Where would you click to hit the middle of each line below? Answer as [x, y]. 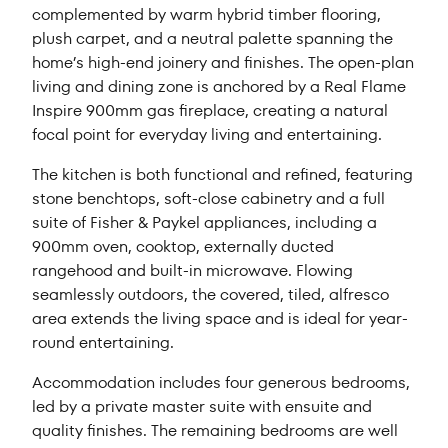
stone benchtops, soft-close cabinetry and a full [209, 199]
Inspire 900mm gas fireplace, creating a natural [210, 111]
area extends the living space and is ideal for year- [220, 319]
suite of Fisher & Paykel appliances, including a [205, 223]
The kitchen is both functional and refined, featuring [223, 175]
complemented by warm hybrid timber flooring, [207, 15]
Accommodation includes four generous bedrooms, [221, 383]
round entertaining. [103, 343]
